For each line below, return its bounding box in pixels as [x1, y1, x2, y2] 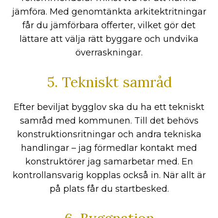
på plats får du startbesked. [49, 183, 169, 194]
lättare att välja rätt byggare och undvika [19, 33, 199, 44]
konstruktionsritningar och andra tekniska [17, 128, 201, 140]
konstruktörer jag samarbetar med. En [25, 156, 193, 167]
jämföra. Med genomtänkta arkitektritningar [12, 6, 206, 17]
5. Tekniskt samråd [46, 73, 172, 91]
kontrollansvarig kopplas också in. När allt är [12, 169, 206, 181]
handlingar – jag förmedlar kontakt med [21, 142, 197, 153]
